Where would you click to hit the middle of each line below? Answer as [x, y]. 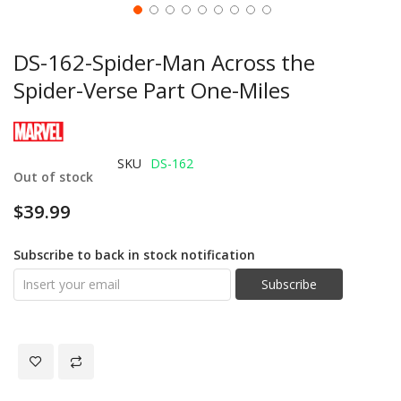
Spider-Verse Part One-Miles [152, 90]
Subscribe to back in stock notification [134, 254]
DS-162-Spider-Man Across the [164, 62]
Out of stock [53, 176]
